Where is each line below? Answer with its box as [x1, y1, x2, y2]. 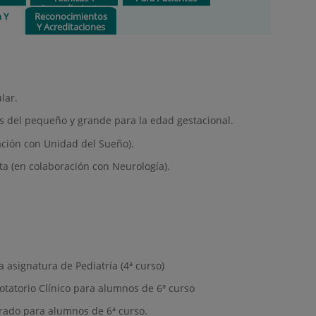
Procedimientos [41, 2, 108, 16]
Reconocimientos [35, 9, 108, 23]
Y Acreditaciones [37, 20, 106, 33]
